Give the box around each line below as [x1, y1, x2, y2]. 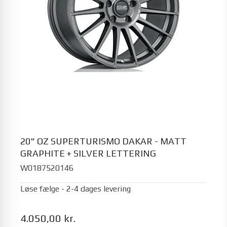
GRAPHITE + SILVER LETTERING [20, 148, 156, 159]
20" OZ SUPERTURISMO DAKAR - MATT [20, 136, 186, 146]
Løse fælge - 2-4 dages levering [20, 183, 131, 194]
